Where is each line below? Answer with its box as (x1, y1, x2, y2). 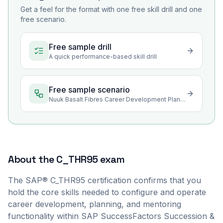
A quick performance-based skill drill (49, 53, 157, 60)
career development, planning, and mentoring (8, 199, 181, 209)
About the (8, 153, 56, 166)
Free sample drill (49, 42, 111, 52)
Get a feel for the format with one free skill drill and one (20, 5, 202, 13)
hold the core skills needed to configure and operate (8, 187, 206, 197)
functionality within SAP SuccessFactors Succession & (8, 211, 215, 221)
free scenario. (20, 15, 66, 23)
